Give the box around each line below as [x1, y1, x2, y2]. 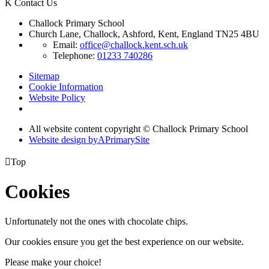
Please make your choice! [5, 256, 101, 267]
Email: [53, 39, 80, 50]
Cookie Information [29, 81, 103, 92]
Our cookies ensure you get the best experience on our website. [5, 236, 244, 247]
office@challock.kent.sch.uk [80, 39, 188, 50]
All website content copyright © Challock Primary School [29, 123, 248, 134]
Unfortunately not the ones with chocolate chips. [5, 216, 188, 226]
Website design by [29, 134, 98, 145]
